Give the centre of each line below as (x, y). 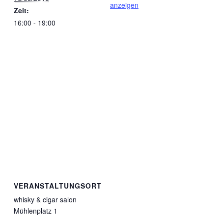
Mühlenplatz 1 (36, 211)
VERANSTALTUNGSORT (58, 186)
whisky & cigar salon (45, 200)
